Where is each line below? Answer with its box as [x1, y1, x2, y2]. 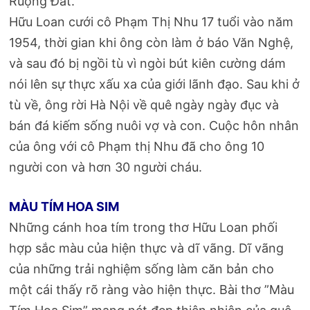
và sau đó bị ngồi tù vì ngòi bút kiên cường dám [9, 55, 286, 71]
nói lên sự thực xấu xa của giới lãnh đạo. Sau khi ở [9, 76, 300, 91]
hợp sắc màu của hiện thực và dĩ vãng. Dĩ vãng [9, 240, 284, 255]
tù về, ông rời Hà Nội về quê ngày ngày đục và [9, 97, 280, 112]
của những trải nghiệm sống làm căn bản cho [9, 261, 275, 276]
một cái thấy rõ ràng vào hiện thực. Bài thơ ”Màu [9, 282, 295, 297]
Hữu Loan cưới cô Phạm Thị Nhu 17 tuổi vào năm [9, 14, 294, 29]
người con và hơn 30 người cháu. [9, 159, 203, 174]
